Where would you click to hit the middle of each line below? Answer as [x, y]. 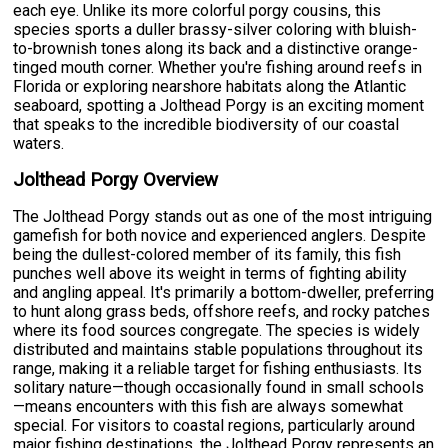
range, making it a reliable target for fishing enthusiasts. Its [218, 369]
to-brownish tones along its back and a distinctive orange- [216, 49]
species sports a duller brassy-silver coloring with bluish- [215, 30]
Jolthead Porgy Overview [116, 180]
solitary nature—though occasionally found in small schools [219, 388]
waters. [39, 144]
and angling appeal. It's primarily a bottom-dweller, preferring [224, 293]
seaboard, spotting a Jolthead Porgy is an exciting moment [219, 106]
